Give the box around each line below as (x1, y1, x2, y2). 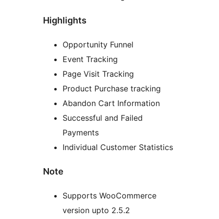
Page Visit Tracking (63, 69, 134, 79)
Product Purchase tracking (63, 84, 161, 94)
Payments (63, 128, 99, 138)
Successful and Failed (63, 113, 143, 123)
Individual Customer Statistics (63, 142, 173, 153)
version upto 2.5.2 (63, 205, 130, 216)
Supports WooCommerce (63, 191, 156, 201)
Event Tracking (63, 54, 118, 65)
